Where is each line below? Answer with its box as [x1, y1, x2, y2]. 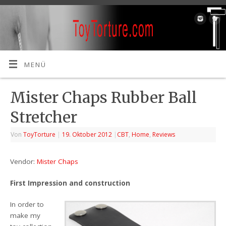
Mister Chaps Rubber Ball [10, 88, 197, 107]
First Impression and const [10, 178, 105, 188]
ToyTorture [23, 130, 56, 139]
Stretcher [10, 107, 78, 127]
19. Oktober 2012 [62, 130, 112, 139]
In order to [10, 199, 44, 209]
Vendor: [10, 157, 37, 166]
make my [10, 210, 41, 220]
